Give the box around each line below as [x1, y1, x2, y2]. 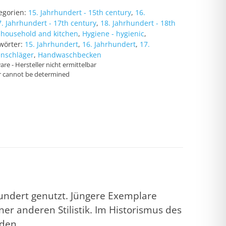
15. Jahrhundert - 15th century [28, 8, 132, 18]
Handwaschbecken [38, 50, 102, 60]
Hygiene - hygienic [82, 29, 145, 39]
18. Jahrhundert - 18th [100, 18, 176, 28]
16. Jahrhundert [82, 39, 136, 49]
